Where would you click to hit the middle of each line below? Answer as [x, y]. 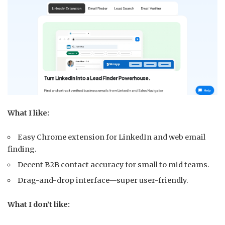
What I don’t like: [39, 204]
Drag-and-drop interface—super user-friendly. [103, 180]
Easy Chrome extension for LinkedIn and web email [112, 137]
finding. [22, 149]
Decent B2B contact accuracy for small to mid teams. [114, 164]
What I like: [28, 113]
